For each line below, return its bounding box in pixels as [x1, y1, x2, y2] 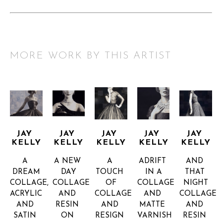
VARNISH [137, 212, 172, 220]
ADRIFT [138, 158, 166, 166]
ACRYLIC [10, 190, 42, 198]
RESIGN [95, 212, 124, 220]
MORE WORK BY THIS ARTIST [10, 51, 171, 61]
